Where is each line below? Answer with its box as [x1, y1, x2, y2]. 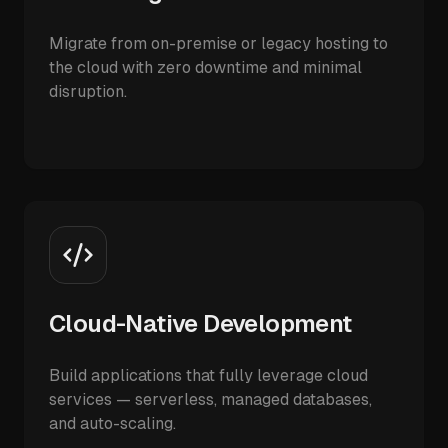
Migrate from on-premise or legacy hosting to [49, 34, 388, 53]
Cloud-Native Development [49, 310, 352, 337]
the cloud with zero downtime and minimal [49, 58, 362, 77]
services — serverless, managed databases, [49, 390, 372, 409]
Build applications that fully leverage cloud [49, 366, 368, 385]
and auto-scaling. [49, 414, 176, 433]
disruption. [49, 82, 127, 101]
